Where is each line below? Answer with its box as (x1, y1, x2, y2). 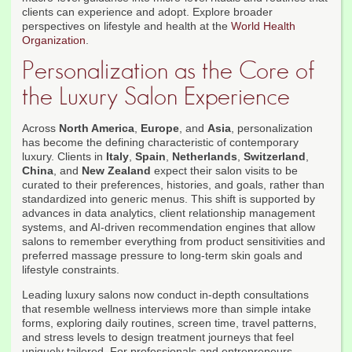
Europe (141, 122, 179, 135)
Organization (22, 34, 86, 47)
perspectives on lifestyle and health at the (22, 20, 231, 33)
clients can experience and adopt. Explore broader (22, 5, 273, 19)
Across (22, 122, 59, 135)
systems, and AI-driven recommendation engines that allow (22, 221, 315, 234)
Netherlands (172, 150, 237, 163)
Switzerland (244, 150, 306, 163)
